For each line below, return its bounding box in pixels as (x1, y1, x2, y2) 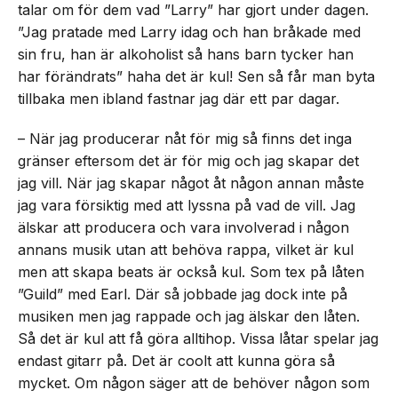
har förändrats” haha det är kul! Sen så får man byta (18, 68, 375, 85)
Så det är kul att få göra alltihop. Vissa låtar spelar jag (18, 330, 378, 347)
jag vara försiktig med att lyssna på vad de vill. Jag (18, 196, 355, 214)
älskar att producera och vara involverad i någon (18, 219, 349, 236)
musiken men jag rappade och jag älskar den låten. (18, 307, 360, 325)
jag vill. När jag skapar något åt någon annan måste (18, 174, 364, 192)
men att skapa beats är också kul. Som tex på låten (18, 263, 364, 281)
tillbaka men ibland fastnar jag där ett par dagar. (18, 90, 339, 107)
